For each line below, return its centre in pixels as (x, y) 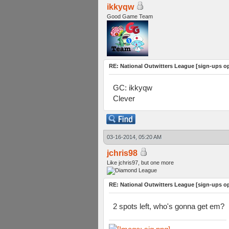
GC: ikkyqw (133, 88)
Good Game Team (130, 16)
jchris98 (122, 153)
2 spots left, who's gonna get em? (169, 206)
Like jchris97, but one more (140, 163)
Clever (124, 98)
